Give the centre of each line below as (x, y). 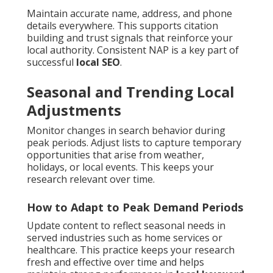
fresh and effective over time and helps (115, 262)
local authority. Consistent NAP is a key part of (133, 50)
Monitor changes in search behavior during (126, 131)
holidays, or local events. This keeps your (120, 167)
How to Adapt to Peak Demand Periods (135, 207)
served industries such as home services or (125, 238)
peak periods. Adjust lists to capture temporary (134, 143)
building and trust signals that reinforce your (130, 38)
